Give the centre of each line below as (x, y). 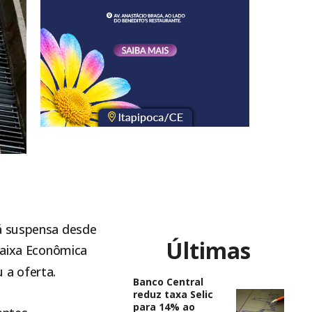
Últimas (209, 250)
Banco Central (168, 281)
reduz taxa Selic (173, 294)
